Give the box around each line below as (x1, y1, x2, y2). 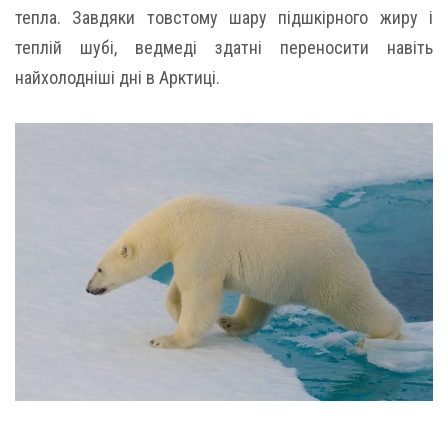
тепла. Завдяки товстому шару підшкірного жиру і (15, 6, 433, 28)
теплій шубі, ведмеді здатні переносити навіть (15, 36, 433, 58)
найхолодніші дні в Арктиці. (15, 66, 220, 88)
